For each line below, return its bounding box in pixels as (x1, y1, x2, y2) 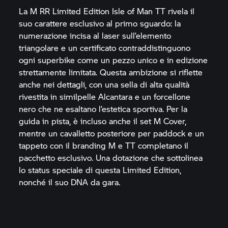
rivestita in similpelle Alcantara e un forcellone (19, 90, 191, 102)
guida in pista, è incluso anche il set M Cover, (19, 115, 187, 127)
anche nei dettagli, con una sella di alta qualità (19, 78, 190, 90)
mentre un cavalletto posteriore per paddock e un (19, 127, 205, 139)
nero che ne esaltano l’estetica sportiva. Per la (19, 102, 188, 115)
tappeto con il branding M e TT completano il (19, 139, 189, 151)
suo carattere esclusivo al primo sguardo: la (19, 17, 181, 29)
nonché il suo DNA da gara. (19, 176, 121, 188)
